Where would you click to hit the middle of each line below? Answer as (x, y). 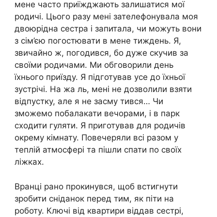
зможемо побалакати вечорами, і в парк (97, 114)
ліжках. (29, 162)
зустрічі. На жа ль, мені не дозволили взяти (103, 89)
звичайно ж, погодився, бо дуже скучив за (101, 53)
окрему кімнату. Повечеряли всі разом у (96, 138)
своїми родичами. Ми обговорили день (94, 65)
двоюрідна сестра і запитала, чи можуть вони (108, 29)
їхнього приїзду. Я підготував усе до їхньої (100, 77)
